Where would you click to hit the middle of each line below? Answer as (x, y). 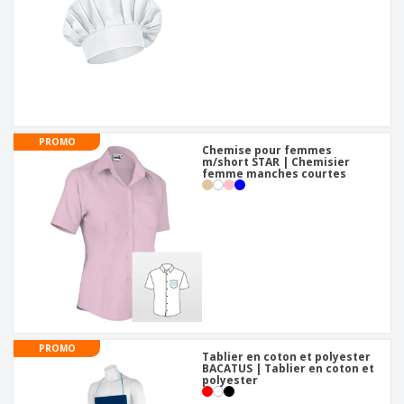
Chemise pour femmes (267, 151)
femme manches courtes (274, 174)
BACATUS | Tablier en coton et (288, 369)
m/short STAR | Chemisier (276, 162)
